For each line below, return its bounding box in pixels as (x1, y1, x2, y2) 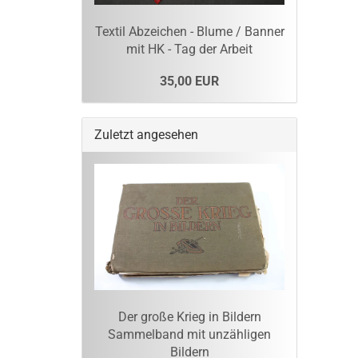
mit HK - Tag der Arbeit (126, 41, 253, 57)
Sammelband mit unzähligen (108, 327, 271, 343)
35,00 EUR (160, 73, 219, 89)
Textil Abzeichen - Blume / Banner (94, 23, 284, 39)
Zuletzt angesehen (94, 126, 198, 142)
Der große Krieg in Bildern (117, 309, 261, 325)
